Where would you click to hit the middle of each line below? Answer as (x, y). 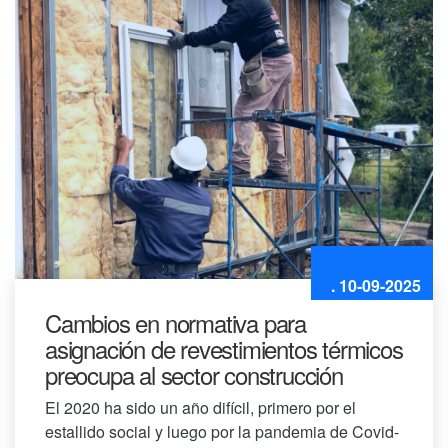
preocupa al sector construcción (194, 375)
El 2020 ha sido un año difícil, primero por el (200, 408)
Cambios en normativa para (176, 323)
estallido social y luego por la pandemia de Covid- (222, 432)
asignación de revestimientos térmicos (224, 349)
